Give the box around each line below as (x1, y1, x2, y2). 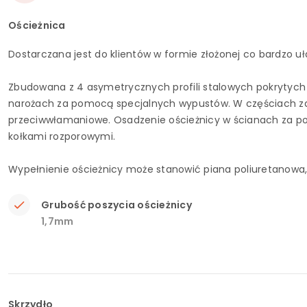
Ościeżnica (8, 19, 66, 32)
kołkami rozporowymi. (8, 130, 115, 143)
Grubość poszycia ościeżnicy (41, 198, 192, 212)
